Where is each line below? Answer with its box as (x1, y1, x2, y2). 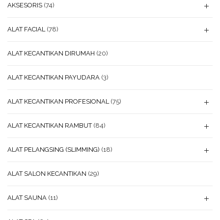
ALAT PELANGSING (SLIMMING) (7, 146, 100, 153)
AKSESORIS (7, 1, 42, 9)
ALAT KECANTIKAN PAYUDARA (7, 74, 100, 81)
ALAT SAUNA (7, 194, 47, 201)
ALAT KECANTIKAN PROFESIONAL (7, 98, 109, 105)
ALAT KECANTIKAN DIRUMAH (7, 50, 95, 57)
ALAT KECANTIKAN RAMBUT (7, 122, 92, 129)
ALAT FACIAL (7, 26, 45, 33)
